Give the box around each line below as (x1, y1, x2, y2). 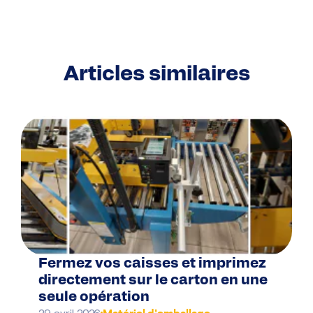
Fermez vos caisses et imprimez (38, 256, 266, 271)
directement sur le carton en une (38, 273, 268, 288)
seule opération (38, 290, 150, 305)
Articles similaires (63, 64, 250, 86)
